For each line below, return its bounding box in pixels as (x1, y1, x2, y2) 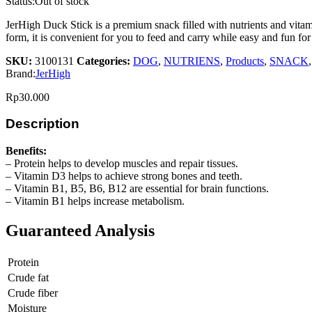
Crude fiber (8, 286, 58, 299)
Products (226, 54, 264, 67)
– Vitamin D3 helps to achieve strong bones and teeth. (6, 170, 242, 182)
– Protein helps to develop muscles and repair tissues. (6, 157, 238, 170)
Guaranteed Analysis (6, 221, 155, 240)
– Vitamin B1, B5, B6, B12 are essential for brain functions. (6, 182, 269, 195)
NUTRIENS (164, 54, 220, 67)
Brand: (6, 67, 36, 79)
